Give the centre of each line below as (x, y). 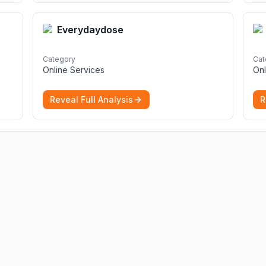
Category (59, 59)
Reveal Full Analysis (91, 99)
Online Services (74, 70)
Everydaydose (90, 30)
